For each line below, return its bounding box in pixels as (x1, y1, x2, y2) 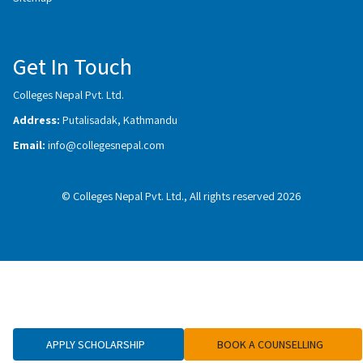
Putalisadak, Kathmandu (62, 112, 177, 127)
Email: (13, 137, 48, 152)
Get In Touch (13, 51, 132, 81)
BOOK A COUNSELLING (216, 336, 323, 352)
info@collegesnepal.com (48, 137, 164, 152)
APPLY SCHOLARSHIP (45, 336, 145, 352)
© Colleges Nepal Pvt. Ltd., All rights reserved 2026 (62, 188, 301, 203)
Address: (13, 112, 62, 127)
